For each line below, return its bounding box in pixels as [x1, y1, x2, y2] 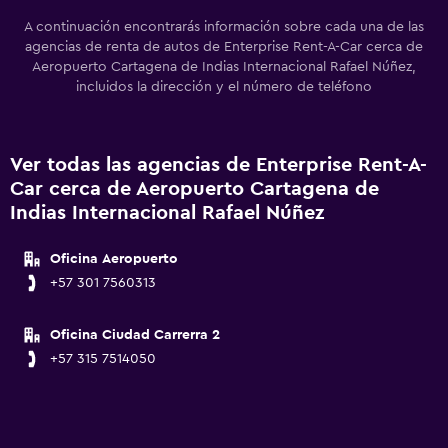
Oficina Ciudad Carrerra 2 [50, 328, 220, 342]
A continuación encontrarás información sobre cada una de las [24, 20, 424, 34]
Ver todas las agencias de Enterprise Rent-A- [10, 155, 427, 175]
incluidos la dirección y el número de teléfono [76, 80, 372, 94]
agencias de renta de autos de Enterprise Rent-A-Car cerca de [25, 40, 423, 54]
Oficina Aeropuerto [50, 252, 178, 266]
